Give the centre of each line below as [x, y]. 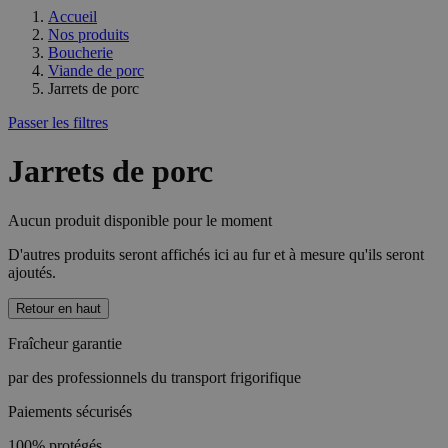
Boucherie [80, 52]
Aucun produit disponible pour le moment [140, 220]
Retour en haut [58, 308]
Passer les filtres [58, 122]
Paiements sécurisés [70, 411]
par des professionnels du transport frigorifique [154, 377]
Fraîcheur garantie [65, 343]
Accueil [72, 16]
